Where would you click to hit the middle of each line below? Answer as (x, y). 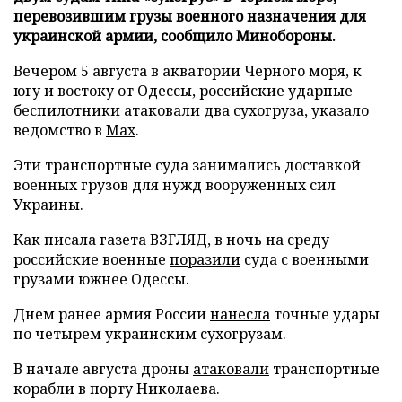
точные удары (325, 314)
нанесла (240, 314)
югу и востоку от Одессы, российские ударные (183, 90)
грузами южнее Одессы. (101, 279)
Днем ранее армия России (112, 314)
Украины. (48, 204)
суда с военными (305, 259)
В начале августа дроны (103, 368)
